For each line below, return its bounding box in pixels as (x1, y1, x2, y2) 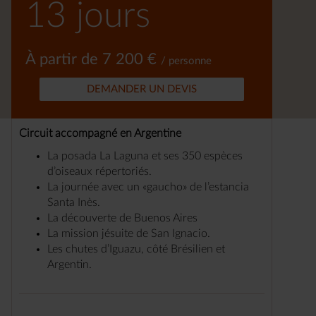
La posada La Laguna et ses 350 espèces (47, 150, 243, 162)
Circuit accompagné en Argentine (19, 128, 181, 139)
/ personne (161, 56, 212, 66)
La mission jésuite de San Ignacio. (47, 228, 210, 239)
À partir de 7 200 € (25, 51, 161, 67)
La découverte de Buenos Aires (47, 212, 197, 224)
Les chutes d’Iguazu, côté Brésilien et (47, 243, 225, 255)
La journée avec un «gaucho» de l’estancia (47, 181, 249, 193)
